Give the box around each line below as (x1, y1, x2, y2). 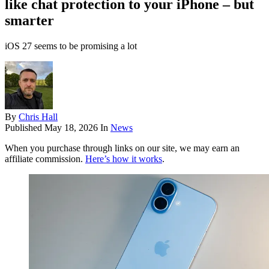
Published (5, 122, 44, 133)
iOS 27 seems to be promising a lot (5, 41, 137, 52)
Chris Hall (19, 112, 58, 122)
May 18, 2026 (44, 122, 98, 133)
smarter (5, 13, 54, 29)
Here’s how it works (85, 154, 162, 165)
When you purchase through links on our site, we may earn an (5, 143, 240, 154)
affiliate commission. (5, 154, 85, 165)
